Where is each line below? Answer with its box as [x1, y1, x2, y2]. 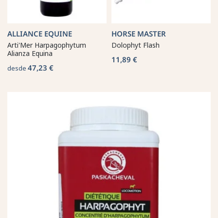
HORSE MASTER [111, 28, 166, 38]
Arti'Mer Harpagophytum [7, 40, 86, 50]
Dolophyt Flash [111, 40, 160, 50]
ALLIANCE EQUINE [7, 28, 72, 38]
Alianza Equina [7, 48, 53, 58]
